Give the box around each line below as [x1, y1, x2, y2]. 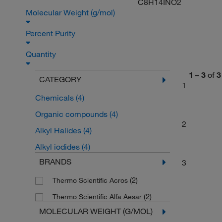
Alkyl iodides [35, 142, 82, 152]
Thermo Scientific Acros [52, 176, 130, 185]
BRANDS [39, 157, 71, 166]
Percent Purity [26, 28, 77, 38]
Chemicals [35, 93, 76, 103]
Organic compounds [35, 109, 110, 119]
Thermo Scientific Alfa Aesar [52, 192, 144, 201]
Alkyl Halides [35, 125, 83, 135]
